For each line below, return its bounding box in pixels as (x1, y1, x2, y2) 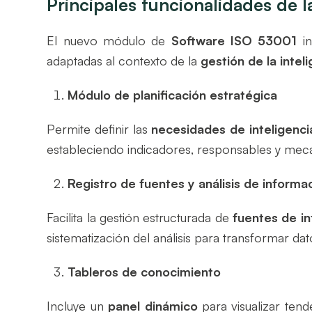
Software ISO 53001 (171, 32, 297, 48)
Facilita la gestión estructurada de (47, 209, 233, 225)
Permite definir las (47, 120, 152, 136)
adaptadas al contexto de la (47, 52, 201, 68)
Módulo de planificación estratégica (68, 86, 278, 102)
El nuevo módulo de (47, 32, 171, 48)
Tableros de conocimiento (68, 263, 221, 279)
